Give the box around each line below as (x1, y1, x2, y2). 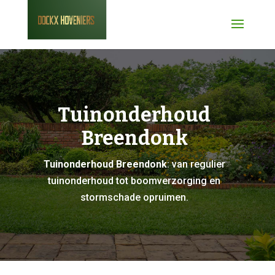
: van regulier (166, 158, 225, 170)
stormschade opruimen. (80, 192, 188, 203)
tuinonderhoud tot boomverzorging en (48, 175, 221, 187)
